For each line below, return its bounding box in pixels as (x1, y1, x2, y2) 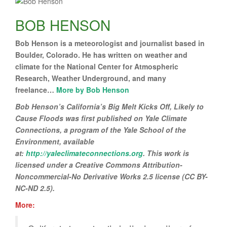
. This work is (143, 147, 189, 158)
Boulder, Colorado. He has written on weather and (15, 49, 187, 60)
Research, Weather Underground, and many (15, 72, 166, 83)
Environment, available (15, 136, 94, 146)
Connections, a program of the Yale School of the (15, 124, 186, 135)
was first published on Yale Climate (65, 112, 187, 123)
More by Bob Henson (56, 84, 129, 95)
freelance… (15, 84, 56, 95)
